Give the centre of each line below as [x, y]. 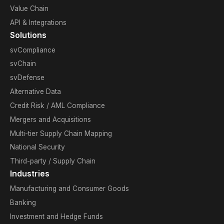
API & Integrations [38, 22]
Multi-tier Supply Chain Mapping [61, 133]
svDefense [27, 78]
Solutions [28, 35]
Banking [23, 202]
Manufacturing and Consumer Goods [69, 189]
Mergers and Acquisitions [50, 119]
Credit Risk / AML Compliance [57, 105]
